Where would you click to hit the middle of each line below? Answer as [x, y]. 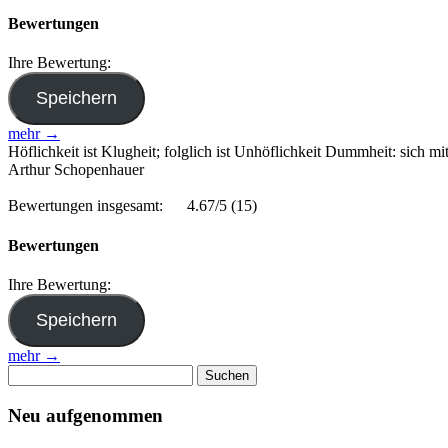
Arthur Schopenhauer [76, 170]
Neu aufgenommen [85, 415]
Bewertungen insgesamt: [85, 206]
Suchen [30, 372]
